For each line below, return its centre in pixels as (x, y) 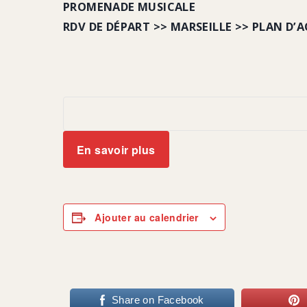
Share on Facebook (158, 300)
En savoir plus (116, 149)
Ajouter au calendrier (147, 217)
